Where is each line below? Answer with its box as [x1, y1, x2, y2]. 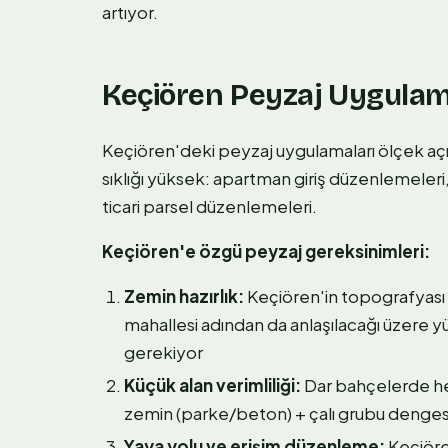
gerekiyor [124, 340, 203, 363]
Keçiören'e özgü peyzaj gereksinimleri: [102, 239, 430, 262]
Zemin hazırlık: [124, 284, 244, 307]
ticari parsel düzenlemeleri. [102, 194, 317, 217]
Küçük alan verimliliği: [124, 373, 301, 396]
